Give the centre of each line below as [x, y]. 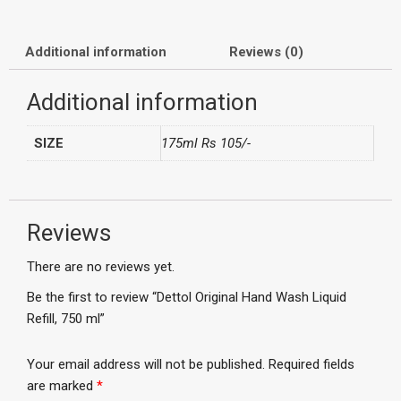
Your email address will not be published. [146, 365]
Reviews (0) [266, 51]
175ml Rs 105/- [206, 143]
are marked [62, 386]
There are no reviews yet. [101, 266]
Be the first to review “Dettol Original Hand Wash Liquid [187, 297]
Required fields [311, 365]
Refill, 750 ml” [66, 318]
